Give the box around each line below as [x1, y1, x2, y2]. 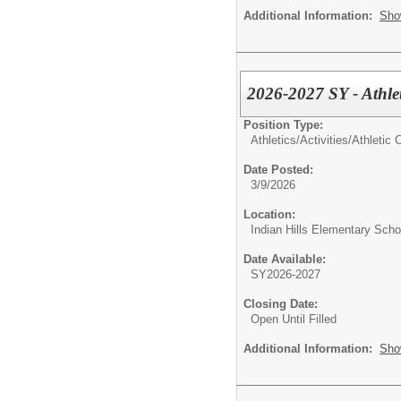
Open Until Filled [251, 312, 337, 326]
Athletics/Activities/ [251, 133, 352, 147]
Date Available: [243, 252, 326, 266]
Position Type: [243, 118, 323, 132]
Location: [243, 208, 295, 221]
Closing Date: [243, 297, 318, 311]
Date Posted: [243, 163, 313, 176]
